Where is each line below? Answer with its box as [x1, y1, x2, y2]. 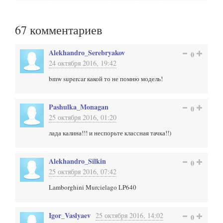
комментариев [27, 22, 102, 38]
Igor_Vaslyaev [49, 210, 91, 221]
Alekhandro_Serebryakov [49, 47, 125, 58]
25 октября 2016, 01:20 [49, 112, 116, 122]
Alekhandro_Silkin [49, 156, 106, 166]
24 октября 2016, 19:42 [49, 58, 116, 68]
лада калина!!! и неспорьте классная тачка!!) [49, 128, 171, 137]
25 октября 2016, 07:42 [49, 167, 116, 176]
